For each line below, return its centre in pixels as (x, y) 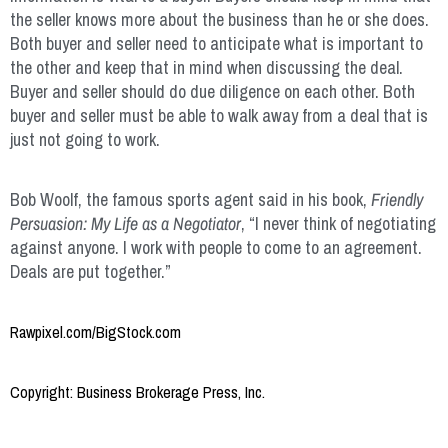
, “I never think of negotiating (338, 223)
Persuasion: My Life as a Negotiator (125, 223)
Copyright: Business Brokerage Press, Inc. (137, 391)
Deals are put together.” (90, 271)
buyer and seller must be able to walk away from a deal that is (219, 115)
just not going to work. (85, 139)
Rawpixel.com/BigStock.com (95, 331)
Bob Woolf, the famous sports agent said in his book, (190, 199)
